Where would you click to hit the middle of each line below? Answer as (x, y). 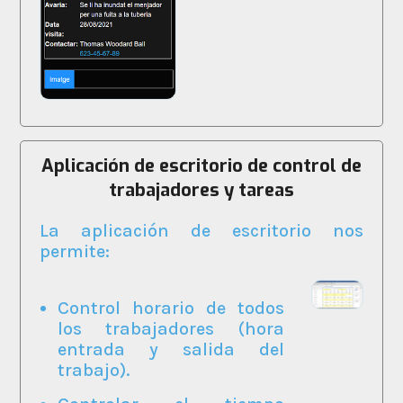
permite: (74, 251)
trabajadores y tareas (201, 190)
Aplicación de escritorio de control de (201, 166)
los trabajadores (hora (170, 328)
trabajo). (93, 370)
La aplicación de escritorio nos (201, 230)
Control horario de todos (170, 308)
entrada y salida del (170, 349)
